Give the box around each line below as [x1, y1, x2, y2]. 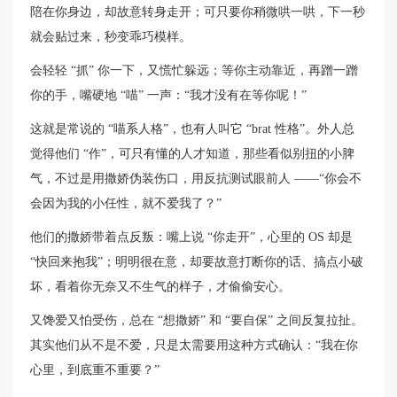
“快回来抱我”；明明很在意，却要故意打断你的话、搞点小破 [30, 255, 364, 269]
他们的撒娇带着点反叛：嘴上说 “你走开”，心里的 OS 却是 [30, 230, 354, 245]
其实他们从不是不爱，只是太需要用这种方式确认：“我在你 [30, 339, 359, 353]
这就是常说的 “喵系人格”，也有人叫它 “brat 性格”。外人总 [30, 122, 355, 136]
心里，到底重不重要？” [30, 363, 160, 378]
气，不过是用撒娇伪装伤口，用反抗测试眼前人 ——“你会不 [30, 172, 362, 186]
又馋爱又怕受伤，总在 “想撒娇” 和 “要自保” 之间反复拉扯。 [30, 314, 364, 328]
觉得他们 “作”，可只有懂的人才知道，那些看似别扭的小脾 [30, 147, 355, 161]
